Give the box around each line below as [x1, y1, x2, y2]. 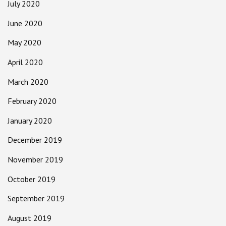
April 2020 [8, 56, 43, 67]
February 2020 [8, 96, 56, 106]
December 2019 [8, 135, 62, 145]
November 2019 [8, 154, 63, 164]
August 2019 [8, 212, 51, 223]
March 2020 [8, 76, 48, 87]
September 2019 [8, 193, 65, 204]
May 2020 [8, 37, 41, 48]
